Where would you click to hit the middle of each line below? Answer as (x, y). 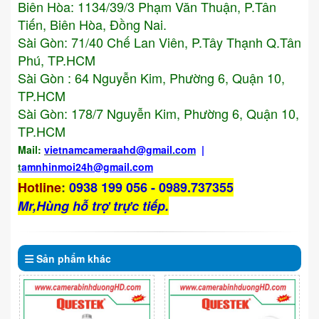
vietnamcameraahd (90, 150)
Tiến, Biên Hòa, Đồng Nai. (92, 25)
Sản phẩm (61, 259)
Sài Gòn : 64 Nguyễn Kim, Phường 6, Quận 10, (151, 78)
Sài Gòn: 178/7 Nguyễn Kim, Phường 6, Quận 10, (158, 114)
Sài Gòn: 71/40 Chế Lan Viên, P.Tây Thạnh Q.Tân (159, 42)
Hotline (40, 188)
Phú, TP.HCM (57, 60)
